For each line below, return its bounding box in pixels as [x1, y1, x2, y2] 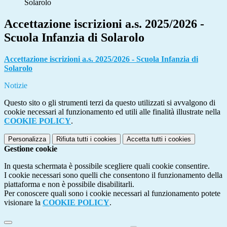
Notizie [4, 81, 27, 90]
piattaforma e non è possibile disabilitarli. [4, 180, 134, 189]
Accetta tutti [127, 135, 163, 143]
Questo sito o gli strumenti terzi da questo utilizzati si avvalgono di [4, 98, 215, 107]
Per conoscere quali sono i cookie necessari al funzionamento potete [4, 189, 220, 198]
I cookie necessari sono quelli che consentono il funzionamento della [4, 171, 222, 180]
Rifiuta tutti [56, 135, 88, 143]
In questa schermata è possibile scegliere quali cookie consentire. [4, 162, 210, 171]
